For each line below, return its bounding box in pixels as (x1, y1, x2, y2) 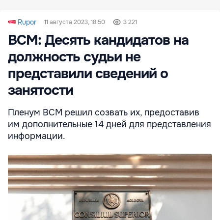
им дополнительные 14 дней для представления (8, 118, 211, 130)
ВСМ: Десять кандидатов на (8, 31, 189, 49)
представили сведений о (8, 64, 168, 82)
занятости (8, 81, 73, 99)
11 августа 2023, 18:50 (44, 18, 105, 26)
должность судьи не (8, 48, 140, 66)
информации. (8, 130, 65, 141)
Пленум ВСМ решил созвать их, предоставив (8, 107, 199, 118)
